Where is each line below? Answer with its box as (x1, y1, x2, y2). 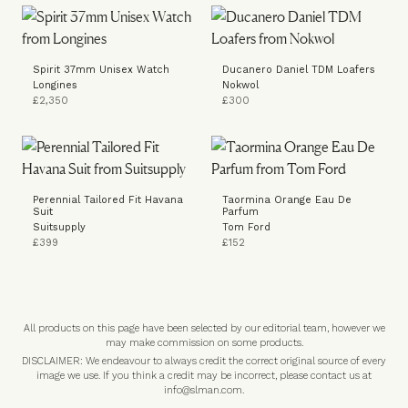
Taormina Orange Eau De (222, 194, 352, 206)
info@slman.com (164, 384, 242, 396)
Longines (33, 79, 77, 91)
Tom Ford (222, 221, 270, 233)
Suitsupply (33, 221, 86, 233)
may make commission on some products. (105, 337, 303, 349)
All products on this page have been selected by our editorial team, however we (23, 322, 385, 334)
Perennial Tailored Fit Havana (33, 194, 183, 206)
